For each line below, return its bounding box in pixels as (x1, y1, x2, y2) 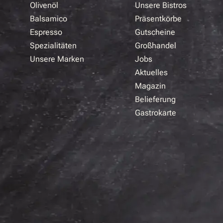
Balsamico (30, 14, 67, 23)
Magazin (134, 81, 166, 91)
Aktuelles (134, 68, 168, 77)
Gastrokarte (134, 108, 176, 117)
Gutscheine (134, 27, 175, 37)
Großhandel (134, 41, 176, 50)
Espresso (30, 27, 62, 37)
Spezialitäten (30, 41, 77, 50)
